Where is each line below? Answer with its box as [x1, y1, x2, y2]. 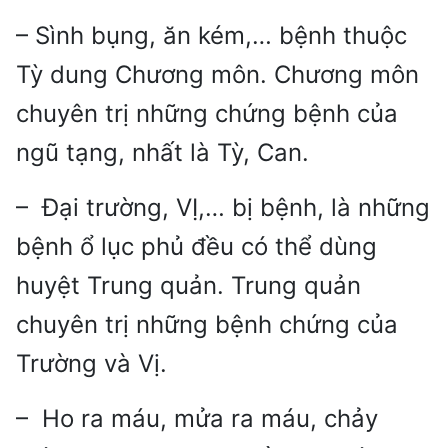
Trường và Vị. [16, 349, 167, 379]
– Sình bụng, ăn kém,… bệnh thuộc [16, 21, 407, 51]
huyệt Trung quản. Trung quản [16, 271, 361, 301]
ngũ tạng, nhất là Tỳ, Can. [16, 138, 309, 168]
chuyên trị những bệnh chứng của [16, 310, 398, 340]
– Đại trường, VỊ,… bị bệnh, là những [16, 193, 430, 223]
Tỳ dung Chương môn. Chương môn [16, 60, 419, 90]
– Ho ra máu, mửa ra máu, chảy [16, 404, 378, 434]
